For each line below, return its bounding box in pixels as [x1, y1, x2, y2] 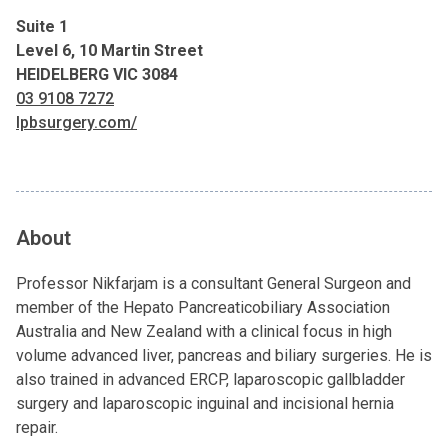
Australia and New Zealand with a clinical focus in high [16, 322, 392, 341]
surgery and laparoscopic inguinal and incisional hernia [16, 394, 394, 413]
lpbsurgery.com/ [16, 113, 137, 132]
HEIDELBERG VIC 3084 [16, 65, 178, 84]
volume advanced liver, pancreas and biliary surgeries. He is [16, 346, 432, 365]
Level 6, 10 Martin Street [16, 41, 203, 60]
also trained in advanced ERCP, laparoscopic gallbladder [16, 370, 405, 389]
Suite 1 [16, 17, 68, 36]
